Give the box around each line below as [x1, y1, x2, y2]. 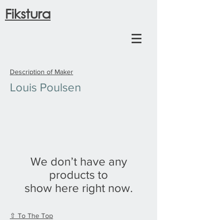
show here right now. [24, 181, 133, 194]
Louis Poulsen [10, 81, 81, 94]
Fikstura [5, 5, 51, 21]
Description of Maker [10, 68, 73, 76]
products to [49, 168, 108, 181]
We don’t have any [30, 155, 127, 168]
